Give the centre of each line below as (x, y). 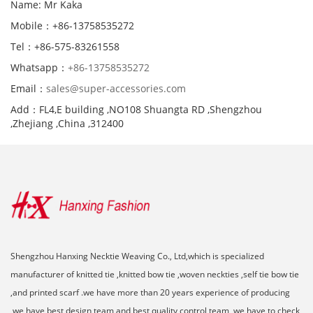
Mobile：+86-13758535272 (72, 25)
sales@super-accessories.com (116, 88)
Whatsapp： (39, 67)
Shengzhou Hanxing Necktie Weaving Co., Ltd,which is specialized (137, 256)
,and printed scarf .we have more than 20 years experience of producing (150, 292)
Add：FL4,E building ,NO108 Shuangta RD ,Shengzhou (136, 109)
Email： (28, 88)
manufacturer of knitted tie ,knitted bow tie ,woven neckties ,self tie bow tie (155, 274)
